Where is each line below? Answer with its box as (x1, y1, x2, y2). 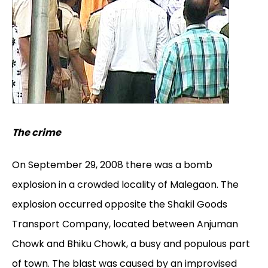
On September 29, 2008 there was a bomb (12, 158, 212, 172)
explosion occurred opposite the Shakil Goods (12, 197, 227, 212)
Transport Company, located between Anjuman (12, 217, 238, 232)
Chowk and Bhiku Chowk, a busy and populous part (12, 237, 250, 251)
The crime (12, 126, 61, 140)
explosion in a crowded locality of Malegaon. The (12, 178, 239, 192)
